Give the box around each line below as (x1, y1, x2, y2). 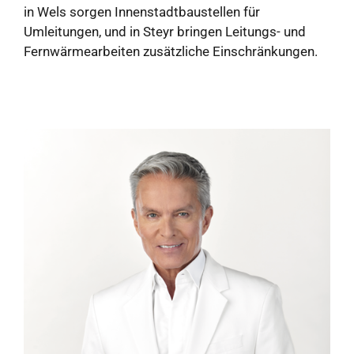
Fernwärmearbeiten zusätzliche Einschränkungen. (24, 43, 318, 60)
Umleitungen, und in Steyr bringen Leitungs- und (24, 24, 306, 40)
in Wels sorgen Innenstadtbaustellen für (24, 4, 260, 21)
